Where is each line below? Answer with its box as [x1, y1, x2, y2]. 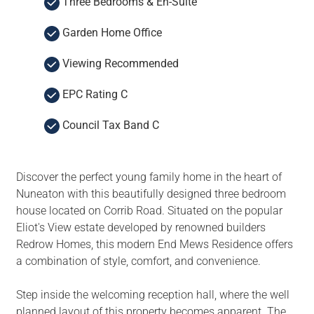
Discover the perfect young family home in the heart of [15, 170, 282, 184]
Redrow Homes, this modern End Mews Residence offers [15, 238, 293, 252]
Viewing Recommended [59, 57, 179, 71]
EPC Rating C [59, 88, 128, 102]
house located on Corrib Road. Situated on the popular [15, 204, 282, 218]
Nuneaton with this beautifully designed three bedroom [15, 187, 286, 201]
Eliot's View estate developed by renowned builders [15, 221, 266, 235]
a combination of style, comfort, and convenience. [15, 254, 261, 268]
